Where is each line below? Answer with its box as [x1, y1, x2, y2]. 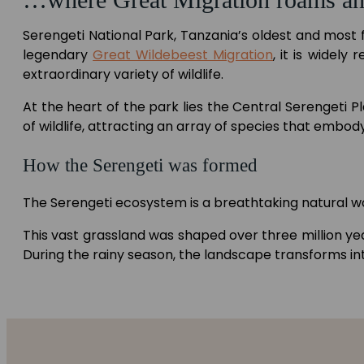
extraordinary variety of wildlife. [23, 64, 223, 84]
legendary [23, 45, 93, 64]
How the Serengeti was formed [23, 154, 258, 175]
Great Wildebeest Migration [93, 45, 274, 64]
